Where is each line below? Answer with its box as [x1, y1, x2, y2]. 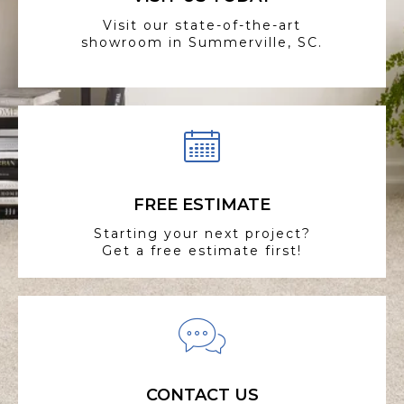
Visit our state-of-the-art [103, 17, 301, 34]
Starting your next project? [93, 225, 311, 243]
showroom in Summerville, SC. [81, 34, 323, 51]
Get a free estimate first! [102, 243, 302, 260]
